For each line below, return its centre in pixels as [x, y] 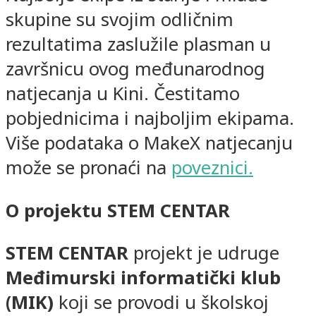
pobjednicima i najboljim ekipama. [150, 119]
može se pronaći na [89, 168]
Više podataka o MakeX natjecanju [149, 143]
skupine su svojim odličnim [120, 20]
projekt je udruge [204, 253]
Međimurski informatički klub [143, 278]
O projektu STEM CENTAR [118, 210]
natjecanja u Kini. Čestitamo [123, 94]
